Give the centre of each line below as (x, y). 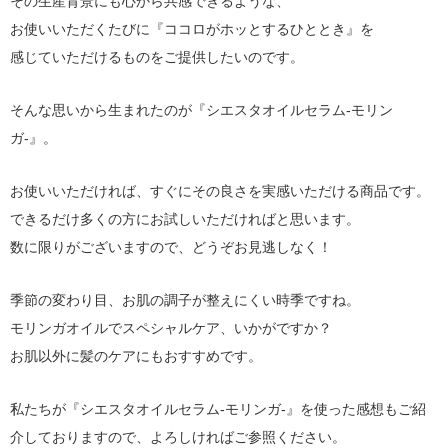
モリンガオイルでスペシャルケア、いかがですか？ (171, 328)
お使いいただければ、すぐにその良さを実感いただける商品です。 (220, 191)
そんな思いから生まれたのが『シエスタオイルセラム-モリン (201, 110)
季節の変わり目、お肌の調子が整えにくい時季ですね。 (185, 300)
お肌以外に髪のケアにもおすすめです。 (136, 356)
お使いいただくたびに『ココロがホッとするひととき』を (192, 29)
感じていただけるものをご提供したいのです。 (157, 57)
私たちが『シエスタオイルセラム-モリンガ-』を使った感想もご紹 (218, 409)
